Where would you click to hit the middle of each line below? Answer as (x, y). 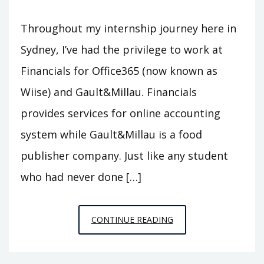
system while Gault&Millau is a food (111, 134)
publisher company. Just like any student (124, 155)
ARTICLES (191, 252)
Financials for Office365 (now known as (119, 70)
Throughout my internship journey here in (128, 28)
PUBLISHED (195, 235)
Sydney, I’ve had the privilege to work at (122, 49)
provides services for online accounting (121, 113)
